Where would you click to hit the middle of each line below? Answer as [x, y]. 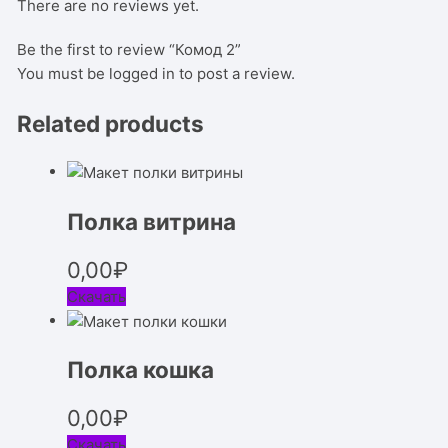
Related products [111, 123]
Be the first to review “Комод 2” [129, 49]
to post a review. [235, 73]
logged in [142, 73]
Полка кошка [141, 370]
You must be [63, 73]
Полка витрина [152, 221]
